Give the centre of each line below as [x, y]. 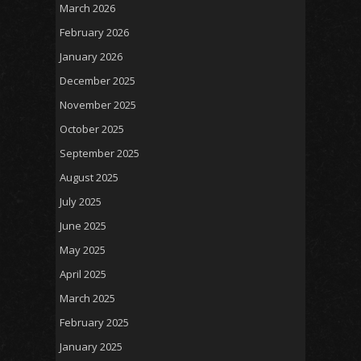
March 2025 [87, 299]
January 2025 [91, 347]
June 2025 [83, 226]
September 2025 [100, 154]
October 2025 [92, 129]
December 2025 [98, 81]
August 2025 [89, 178]
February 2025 [94, 323]
